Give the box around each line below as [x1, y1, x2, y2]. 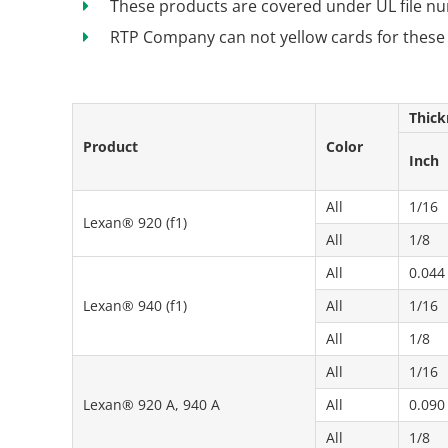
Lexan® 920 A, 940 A [83, 394, 220, 414]
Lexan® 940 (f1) [83, 295, 187, 315]
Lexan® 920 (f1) [83, 212, 187, 232]
